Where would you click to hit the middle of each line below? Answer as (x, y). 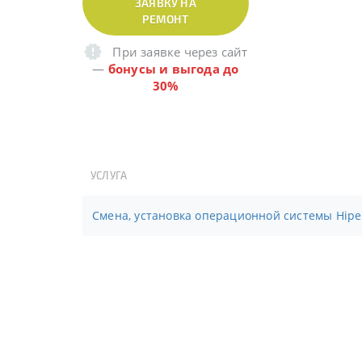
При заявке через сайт (180, 52)
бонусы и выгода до (173, 69)
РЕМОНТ (166, 19)
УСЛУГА (109, 175)
